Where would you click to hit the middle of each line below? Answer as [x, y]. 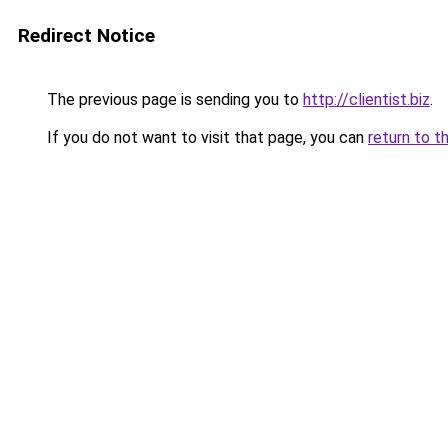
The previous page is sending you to [173, 99]
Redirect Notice [86, 35]
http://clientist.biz [366, 99]
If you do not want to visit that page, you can [205, 137]
